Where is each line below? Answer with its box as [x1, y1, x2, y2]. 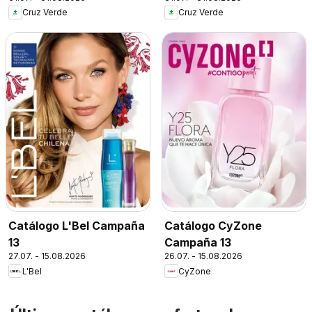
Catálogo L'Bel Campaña [8, 219, 145, 233]
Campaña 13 [164, 235, 231, 250]
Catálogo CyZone [164, 219, 262, 233]
